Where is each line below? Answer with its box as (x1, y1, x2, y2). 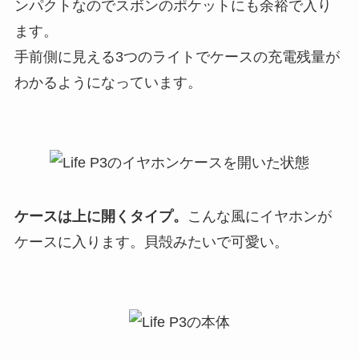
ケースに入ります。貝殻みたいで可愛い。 (14, 234, 288, 251)
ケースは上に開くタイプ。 (14, 208, 188, 225)
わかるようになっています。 (14, 74, 202, 91)
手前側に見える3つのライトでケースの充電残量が (14, 48, 340, 65)
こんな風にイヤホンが (187, 208, 332, 225)
